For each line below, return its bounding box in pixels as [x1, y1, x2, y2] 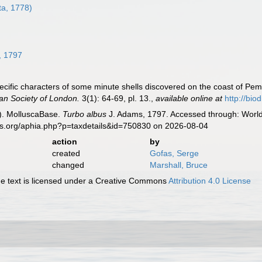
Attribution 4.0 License [168, 176, 251, 185]
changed [51, 160, 84, 170]
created [51, 149, 80, 158]
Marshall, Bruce [149, 160, 208, 170]
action [51, 137, 77, 146]
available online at [156, 94, 223, 103]
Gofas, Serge [149, 149, 199, 158]
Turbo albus [63, 109, 107, 119]
